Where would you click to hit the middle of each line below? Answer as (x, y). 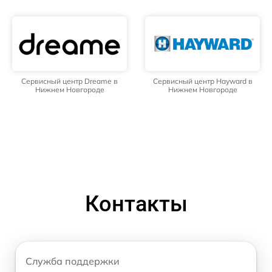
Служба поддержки (73, 261)
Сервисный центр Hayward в (202, 81)
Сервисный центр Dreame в (70, 81)
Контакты (136, 204)
